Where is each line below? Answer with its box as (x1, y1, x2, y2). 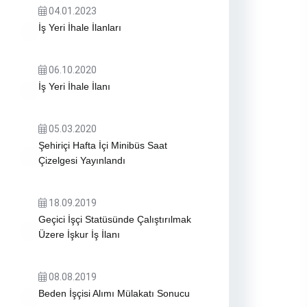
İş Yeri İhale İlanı (38, 81, 110, 92)
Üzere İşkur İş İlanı (38, 229, 120, 240)
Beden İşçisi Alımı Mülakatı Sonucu (38, 288, 190, 299)
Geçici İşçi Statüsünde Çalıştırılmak (38, 214, 191, 225)
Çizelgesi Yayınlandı (38, 155, 125, 166)
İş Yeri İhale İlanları (38, 22, 121, 33)
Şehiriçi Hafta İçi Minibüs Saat (38, 140, 167, 151)
